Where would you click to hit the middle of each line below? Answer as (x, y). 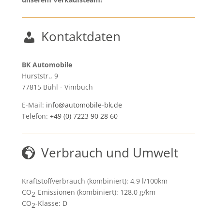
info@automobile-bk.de (84, 105)
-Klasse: (49, 203)
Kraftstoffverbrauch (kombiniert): (76, 181)
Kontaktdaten (81, 36)
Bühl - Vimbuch (68, 87)
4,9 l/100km (149, 181)
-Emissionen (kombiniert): (77, 192)
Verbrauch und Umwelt (109, 153)
